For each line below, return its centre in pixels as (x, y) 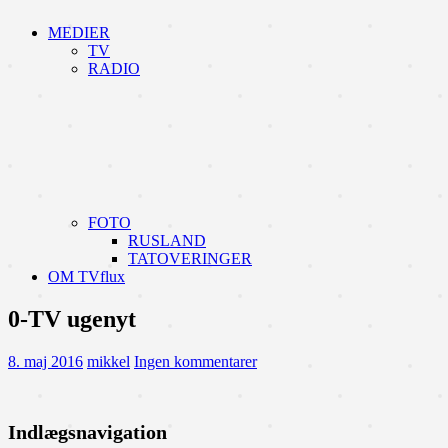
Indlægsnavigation (87, 432)
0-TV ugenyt (72, 318)
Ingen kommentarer (195, 361)
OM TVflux (86, 276)
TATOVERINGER (190, 258)
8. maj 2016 (45, 361)
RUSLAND (167, 240)
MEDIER (79, 32)
